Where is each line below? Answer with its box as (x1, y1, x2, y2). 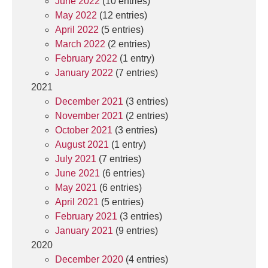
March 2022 (55, 39, 105, 49)
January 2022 (55, 68, 113, 78)
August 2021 (55, 139, 109, 150)
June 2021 (55, 168, 100, 178)
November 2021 (55, 111, 123, 121)
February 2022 (55, 53, 117, 63)
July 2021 (55, 154, 96, 164)
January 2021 (55, 226, 113, 236)
